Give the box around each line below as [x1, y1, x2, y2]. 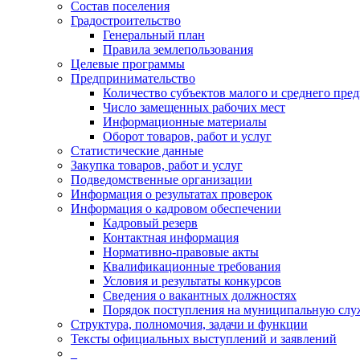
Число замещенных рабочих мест [103, 100, 285, 114]
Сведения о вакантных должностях [103, 288, 297, 302]
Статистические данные [71, 144, 203, 157]
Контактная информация [103, 231, 239, 244]
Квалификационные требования [103, 260, 280, 273]
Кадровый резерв [103, 216, 198, 230]
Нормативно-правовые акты [103, 245, 259, 259]
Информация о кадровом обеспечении [71, 202, 281, 215]
